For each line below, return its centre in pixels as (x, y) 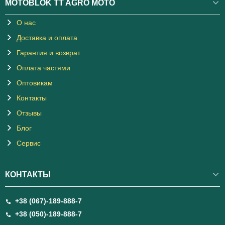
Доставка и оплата (47, 38)
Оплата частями (43, 68)
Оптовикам (35, 83)
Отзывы (29, 113)
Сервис (29, 143)
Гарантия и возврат (48, 53)
